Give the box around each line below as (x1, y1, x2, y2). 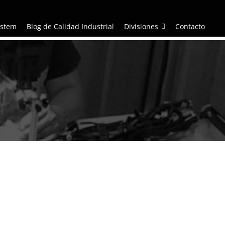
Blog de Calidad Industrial (27, 22, 114, 31)
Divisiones (124, 22, 158, 31)
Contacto (175, 22, 205, 31)
